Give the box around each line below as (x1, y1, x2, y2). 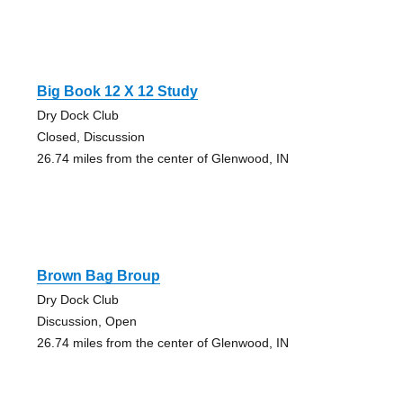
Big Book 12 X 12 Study (36, 84, 198, 100)
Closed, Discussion (36, 130, 145, 145)
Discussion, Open (36, 314, 137, 329)
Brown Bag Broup (36, 268, 160, 284)
